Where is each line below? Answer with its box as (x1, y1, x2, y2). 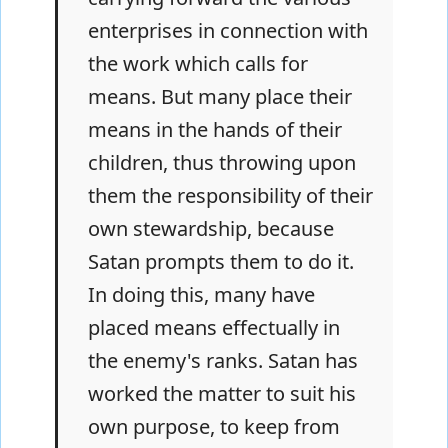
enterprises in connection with (88, 16, 368, 44)
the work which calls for (88, 49, 308, 77)
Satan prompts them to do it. (88, 247, 354, 275)
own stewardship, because (88, 214, 334, 242)
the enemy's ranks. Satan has (88, 346, 358, 374)
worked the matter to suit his (88, 379, 356, 407)
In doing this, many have (88, 280, 315, 308)
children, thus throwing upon (88, 148, 356, 176)
